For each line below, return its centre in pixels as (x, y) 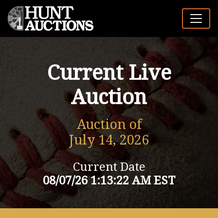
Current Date (109, 167)
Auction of (109, 125)
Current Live (109, 73)
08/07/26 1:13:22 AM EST (109, 181)
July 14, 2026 (109, 140)
